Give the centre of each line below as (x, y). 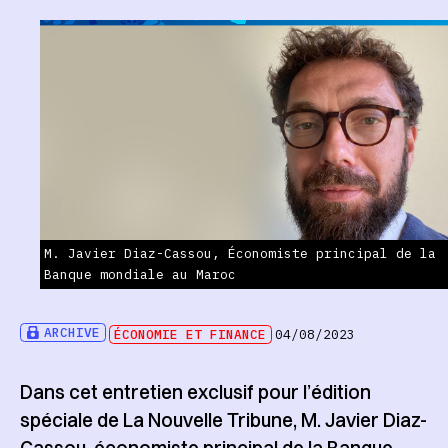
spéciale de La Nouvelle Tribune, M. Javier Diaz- (223, 419)
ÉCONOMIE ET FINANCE (190, 335)
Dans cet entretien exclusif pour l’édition (195, 391)
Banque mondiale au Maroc (139, 275)
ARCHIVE (72, 333)
